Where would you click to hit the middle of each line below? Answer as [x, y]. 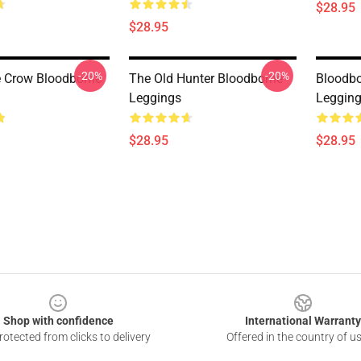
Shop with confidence [58, 321]
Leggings [155, 98]
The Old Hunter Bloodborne [206, 79]
